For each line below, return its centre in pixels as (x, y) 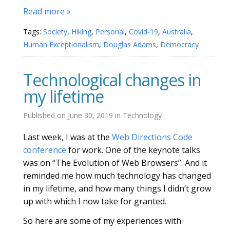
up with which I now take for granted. (95, 201)
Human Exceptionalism (61, 44)
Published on (45, 115)
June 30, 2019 (91, 115)
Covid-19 (143, 31)
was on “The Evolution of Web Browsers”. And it (115, 162)
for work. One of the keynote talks (133, 150)
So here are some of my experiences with (102, 221)
